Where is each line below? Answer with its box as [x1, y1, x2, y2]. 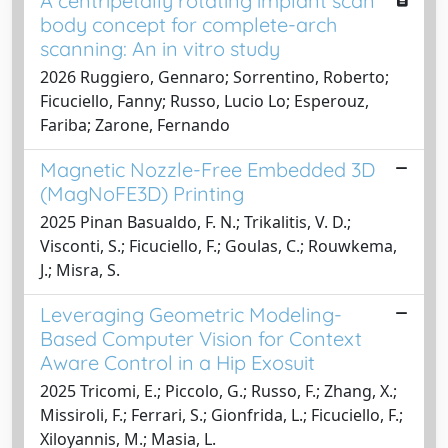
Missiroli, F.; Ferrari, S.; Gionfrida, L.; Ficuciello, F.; [40, 404, 403, 426]
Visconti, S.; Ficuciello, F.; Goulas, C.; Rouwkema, [40, 235, 397, 257]
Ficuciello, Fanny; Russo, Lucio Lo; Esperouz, [40, 90, 369, 112]
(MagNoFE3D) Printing [40, 181, 244, 206]
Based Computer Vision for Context [40, 326, 362, 351]
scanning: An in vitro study [40, 36, 280, 61]
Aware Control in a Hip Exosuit [40, 350, 315, 375]
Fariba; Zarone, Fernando [40, 114, 230, 136]
